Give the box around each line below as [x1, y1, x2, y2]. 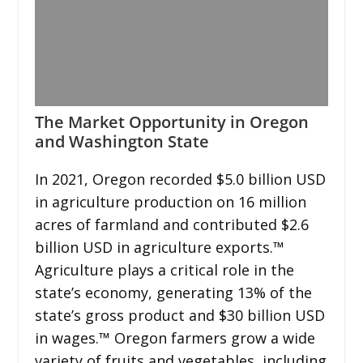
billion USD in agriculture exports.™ [34, 237, 284, 257]
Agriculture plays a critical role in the [34, 259, 294, 280]
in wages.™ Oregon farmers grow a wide [34, 327, 315, 348]
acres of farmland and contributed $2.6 [34, 214, 309, 234]
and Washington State [34, 130, 209, 152]
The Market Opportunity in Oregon [34, 110, 309, 133]
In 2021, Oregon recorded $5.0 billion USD [34, 169, 326, 189]
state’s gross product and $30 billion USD [34, 305, 325, 325]
